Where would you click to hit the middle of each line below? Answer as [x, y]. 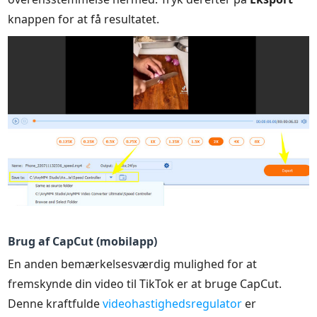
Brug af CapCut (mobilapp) [83, 241]
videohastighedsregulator [173, 303]
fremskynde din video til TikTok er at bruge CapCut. [145, 283]
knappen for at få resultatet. [84, 19]
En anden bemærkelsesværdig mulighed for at [133, 264]
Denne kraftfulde [56, 303]
